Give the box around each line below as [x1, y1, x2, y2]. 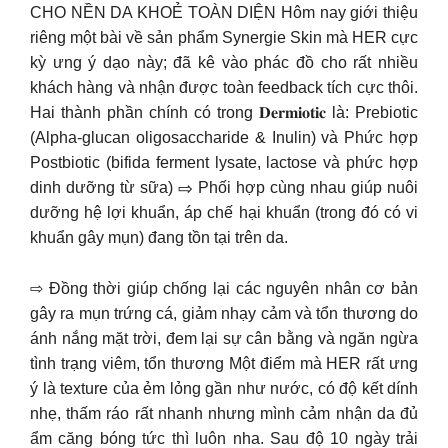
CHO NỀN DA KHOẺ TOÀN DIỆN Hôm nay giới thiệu [30, 4, 418, 21]
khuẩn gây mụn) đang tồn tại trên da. [30, 229, 288, 246]
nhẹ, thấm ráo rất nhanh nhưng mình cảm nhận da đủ [30, 404, 418, 422]
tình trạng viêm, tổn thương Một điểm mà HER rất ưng [30, 354, 418, 372]
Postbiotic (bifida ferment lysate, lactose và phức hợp [30, 154, 418, 171]
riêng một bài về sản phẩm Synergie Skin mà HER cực [30, 29, 418, 46]
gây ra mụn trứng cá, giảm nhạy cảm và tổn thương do [30, 304, 418, 322]
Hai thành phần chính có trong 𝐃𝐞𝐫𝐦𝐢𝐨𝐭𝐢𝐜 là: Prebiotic [30, 104, 418, 121]
